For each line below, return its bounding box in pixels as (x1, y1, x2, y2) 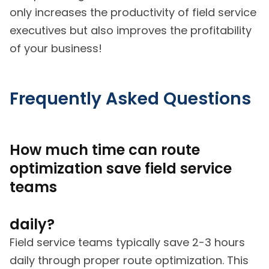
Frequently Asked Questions (10, 86, 251, 110)
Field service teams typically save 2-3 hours (10, 235, 245, 250)
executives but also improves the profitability (10, 22, 252, 38)
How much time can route (10, 140, 200, 160)
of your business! (10, 40, 102, 56)
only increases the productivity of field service (10, 4, 256, 20)
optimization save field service (10, 159, 232, 179)
